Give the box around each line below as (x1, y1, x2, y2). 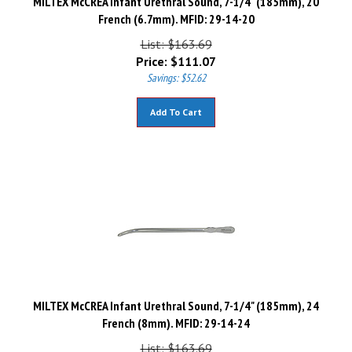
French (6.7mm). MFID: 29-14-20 (97, 4, 255, 20)
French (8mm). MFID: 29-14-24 (102, 308, 250, 324)
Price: (136, 46, 167, 62)
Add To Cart (150, 99, 202, 111)
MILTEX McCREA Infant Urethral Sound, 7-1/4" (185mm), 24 (33, 291, 319, 306)
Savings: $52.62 (146, 64, 206, 78)
